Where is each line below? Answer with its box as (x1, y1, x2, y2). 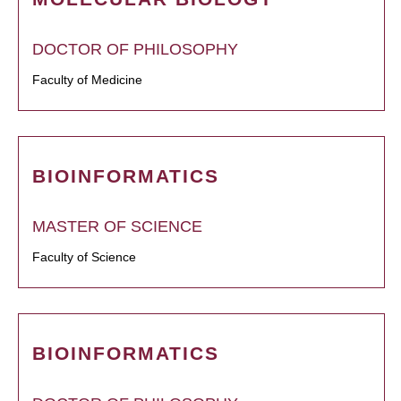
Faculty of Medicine (32, 73, 142, 88)
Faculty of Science (32, 250, 136, 265)
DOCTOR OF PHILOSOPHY (32, 40, 238, 59)
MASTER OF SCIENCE (32, 218, 202, 236)
